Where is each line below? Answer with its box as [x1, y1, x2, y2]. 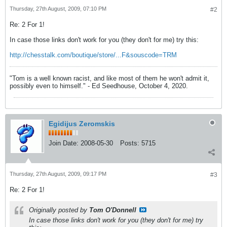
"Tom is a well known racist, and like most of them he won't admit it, [10, 74, 209, 82]
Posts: [120, 139, 139, 147]
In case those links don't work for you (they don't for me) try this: [10, 36, 199, 44]
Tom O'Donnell [89, 206, 136, 214]
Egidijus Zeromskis [49, 120, 115, 128]
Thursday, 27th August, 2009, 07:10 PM [10, 6, 106, 12]
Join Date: [49, 139, 79, 147]
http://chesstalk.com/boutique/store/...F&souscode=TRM [10, 51, 177, 59]
